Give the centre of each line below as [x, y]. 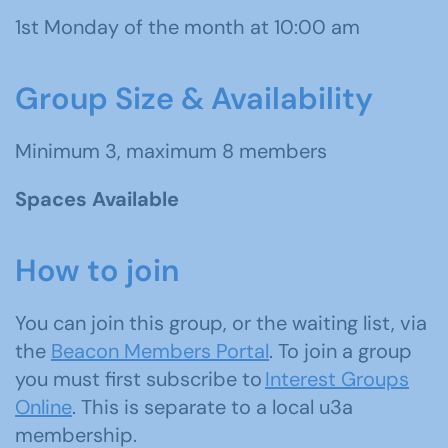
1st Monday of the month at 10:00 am [187, 27]
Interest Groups [337, 379]
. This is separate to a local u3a [212, 407]
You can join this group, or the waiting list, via [221, 323]
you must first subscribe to [140, 379]
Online [43, 407]
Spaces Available [97, 199]
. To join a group [340, 351]
